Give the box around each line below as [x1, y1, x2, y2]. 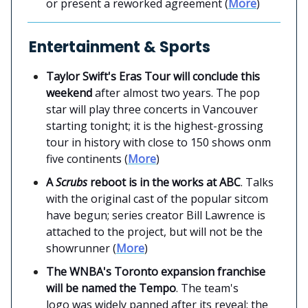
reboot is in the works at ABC [87, 174, 241, 190]
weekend [46, 85, 95, 100]
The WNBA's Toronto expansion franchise [46, 263, 265, 279]
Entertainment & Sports [29, 36, 210, 58]
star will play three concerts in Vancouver [46, 101, 258, 117]
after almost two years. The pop [95, 85, 260, 100]
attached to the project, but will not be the [46, 223, 263, 239]
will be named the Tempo [46, 280, 176, 296]
